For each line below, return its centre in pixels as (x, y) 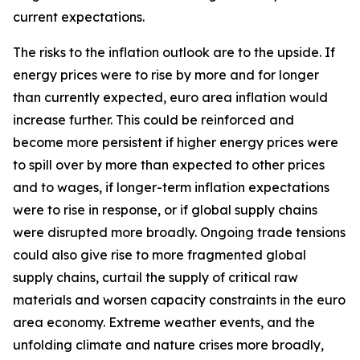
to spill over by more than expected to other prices (169, 165)
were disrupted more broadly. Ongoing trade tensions (179, 232)
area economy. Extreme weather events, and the (164, 322)
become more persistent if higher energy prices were (176, 142)
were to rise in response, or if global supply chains (165, 210)
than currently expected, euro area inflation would (170, 97)
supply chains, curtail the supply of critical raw (155, 277)
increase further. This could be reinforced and (153, 120)
